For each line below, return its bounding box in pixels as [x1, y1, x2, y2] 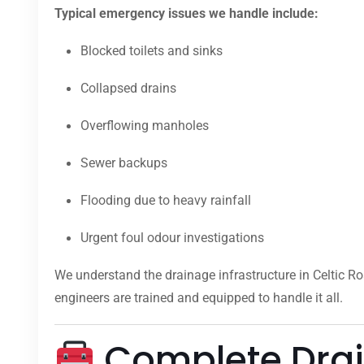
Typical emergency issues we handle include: [54, 6, 318, 22]
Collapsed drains [80, 80, 176, 97]
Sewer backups [80, 155, 167, 171]
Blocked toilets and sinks [80, 43, 223, 59]
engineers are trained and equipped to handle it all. [54, 290, 343, 306]
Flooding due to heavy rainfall [80, 193, 251, 209]
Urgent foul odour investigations [80, 230, 264, 246]
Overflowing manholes [80, 118, 209, 134]
